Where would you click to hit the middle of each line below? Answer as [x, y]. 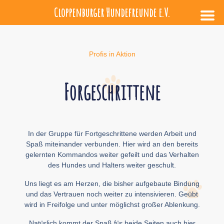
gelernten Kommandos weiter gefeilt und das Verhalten [112, 155]
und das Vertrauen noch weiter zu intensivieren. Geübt [112, 194]
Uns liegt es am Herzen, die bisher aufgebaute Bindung [112, 184]
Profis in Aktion [112, 54]
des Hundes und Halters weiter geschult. [112, 165]
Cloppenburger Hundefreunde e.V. [112, 12]
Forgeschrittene [112, 92]
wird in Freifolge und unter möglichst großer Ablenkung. [112, 205]
